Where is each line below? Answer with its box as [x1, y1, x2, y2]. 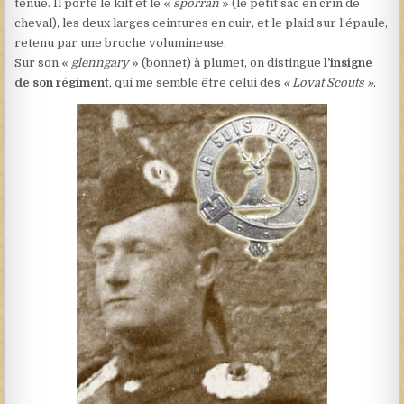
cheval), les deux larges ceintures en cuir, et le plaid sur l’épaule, [14, 15, 389, 30]
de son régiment [14, 75, 110, 89]
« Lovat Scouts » [283, 75, 374, 89]
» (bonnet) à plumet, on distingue [129, 55, 325, 69]
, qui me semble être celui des [109, 75, 284, 89]
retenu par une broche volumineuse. [14, 35, 227, 50]
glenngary [71, 55, 130, 69]
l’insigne [324, 55, 373, 69]
